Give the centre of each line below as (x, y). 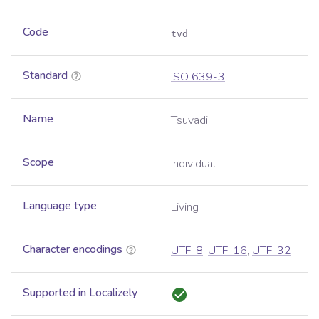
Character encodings (73, 250)
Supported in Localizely (80, 293)
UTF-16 (228, 251)
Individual (193, 164)
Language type (60, 206)
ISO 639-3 (198, 77)
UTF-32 (272, 251)
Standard (45, 76)
